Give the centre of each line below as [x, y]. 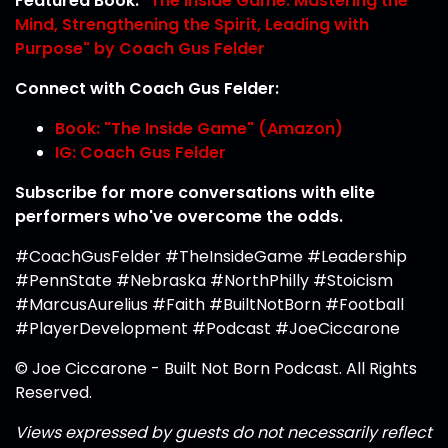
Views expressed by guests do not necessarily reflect [223, 432]
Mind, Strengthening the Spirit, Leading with [192, 24]
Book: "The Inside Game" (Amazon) [199, 128]
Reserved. [53, 392]
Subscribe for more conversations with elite [195, 192]
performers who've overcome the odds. [179, 216]
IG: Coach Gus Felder [140, 152]
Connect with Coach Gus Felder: [147, 88]
